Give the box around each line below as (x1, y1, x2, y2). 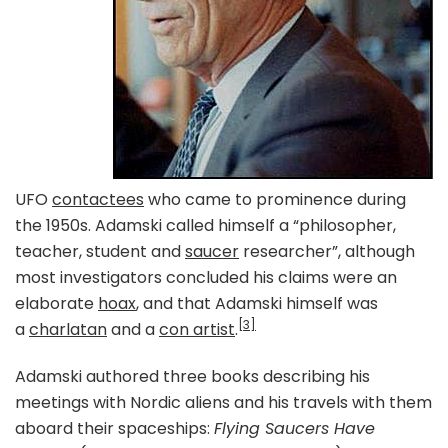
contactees (52, 187, 144, 211)
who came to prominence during (144, 187, 406, 211)
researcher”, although (239, 239, 415, 263)
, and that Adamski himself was (136, 291, 378, 315)
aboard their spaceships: (15, 416, 214, 440)
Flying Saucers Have (214, 416, 375, 440)
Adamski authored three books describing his (15, 364, 370, 388)
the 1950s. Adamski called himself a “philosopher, (15, 213, 396, 237)
